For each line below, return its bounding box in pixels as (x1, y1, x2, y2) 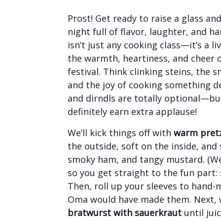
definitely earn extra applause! (68, 105, 197, 117)
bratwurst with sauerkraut (68, 206, 182, 219)
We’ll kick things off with (68, 126, 174, 139)
